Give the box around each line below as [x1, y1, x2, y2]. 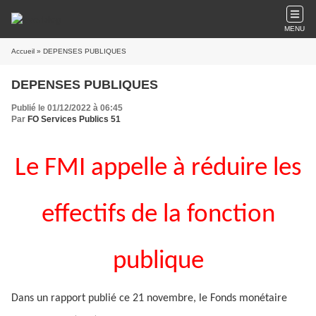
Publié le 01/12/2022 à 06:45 [11, 103, 123, 113]
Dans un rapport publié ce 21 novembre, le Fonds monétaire [11, 293, 287, 304]
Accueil [11, 47, 35, 55]
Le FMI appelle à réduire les [15, 155, 301, 181]
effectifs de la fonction [41, 202, 275, 228]
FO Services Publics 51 [28, 114, 121, 124]
